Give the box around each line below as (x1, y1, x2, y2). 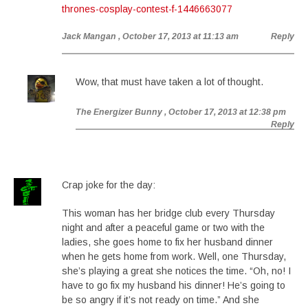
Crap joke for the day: (62, 179, 155, 190)
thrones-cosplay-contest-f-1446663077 (62, 3, 232, 14)
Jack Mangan (62, 32, 116, 41)
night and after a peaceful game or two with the (62, 222, 265, 233)
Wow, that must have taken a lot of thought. (76, 76, 263, 87)
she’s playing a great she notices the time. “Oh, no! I (62, 265, 291, 276)
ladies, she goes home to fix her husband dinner (62, 236, 273, 247)
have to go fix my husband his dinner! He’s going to (62, 280, 285, 291)
